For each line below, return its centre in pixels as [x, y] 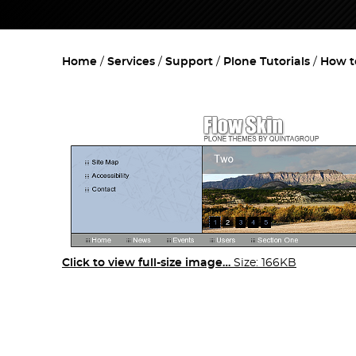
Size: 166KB [265, 263]
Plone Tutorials [267, 62]
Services [131, 62]
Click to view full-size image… [146, 263]
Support [189, 62]
